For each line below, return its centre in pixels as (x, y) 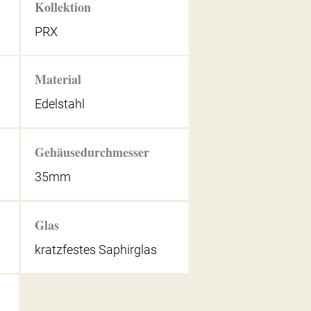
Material (58, 79)
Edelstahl (59, 104)
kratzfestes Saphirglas (95, 249)
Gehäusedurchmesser (92, 152)
